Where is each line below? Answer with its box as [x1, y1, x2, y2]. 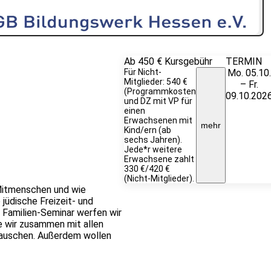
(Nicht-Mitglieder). [123, 174, 194, 183]
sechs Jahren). [123, 135, 182, 145]
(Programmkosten [123, 87, 196, 96]
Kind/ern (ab [123, 125, 171, 135]
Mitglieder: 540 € [123, 77, 188, 87]
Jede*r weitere [123, 145, 182, 154]
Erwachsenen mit [123, 116, 192, 125]
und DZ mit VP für [123, 96, 192, 106]
